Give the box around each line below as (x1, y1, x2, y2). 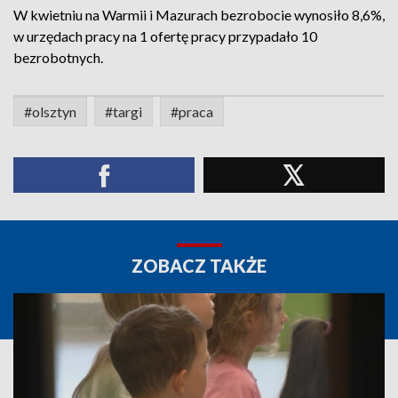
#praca (171, 103, 213, 120)
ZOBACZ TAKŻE (131, 255, 267, 276)
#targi (105, 103, 142, 120)
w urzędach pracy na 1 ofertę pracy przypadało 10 (13, 28, 317, 44)
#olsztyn (24, 103, 76, 120)
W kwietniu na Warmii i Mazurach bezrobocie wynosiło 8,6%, (13, 6, 385, 23)
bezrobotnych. (13, 49, 103, 66)
